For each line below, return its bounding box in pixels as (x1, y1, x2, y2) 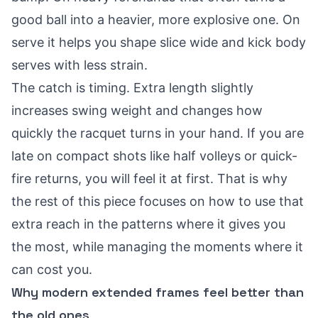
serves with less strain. (11, 57, 148, 72)
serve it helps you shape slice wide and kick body (11, 35, 306, 50)
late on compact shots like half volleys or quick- (11, 148, 297, 163)
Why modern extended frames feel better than (11, 284, 304, 300)
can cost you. (11, 262, 92, 277)
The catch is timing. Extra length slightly (11, 80, 253, 95)
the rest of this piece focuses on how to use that (11, 194, 304, 209)
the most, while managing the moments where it (11, 239, 303, 254)
